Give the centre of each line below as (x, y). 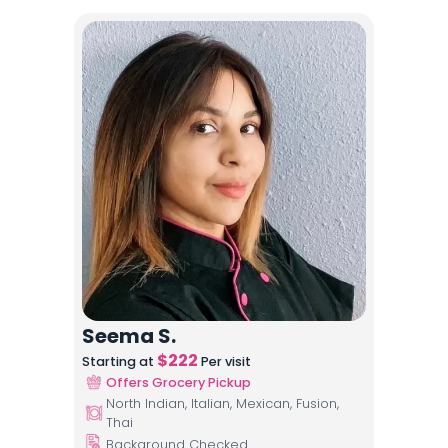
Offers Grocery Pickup (178, 382)
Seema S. (129, 336)
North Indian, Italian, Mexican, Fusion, (222, 403)
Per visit (224, 361)
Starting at (119, 361)
